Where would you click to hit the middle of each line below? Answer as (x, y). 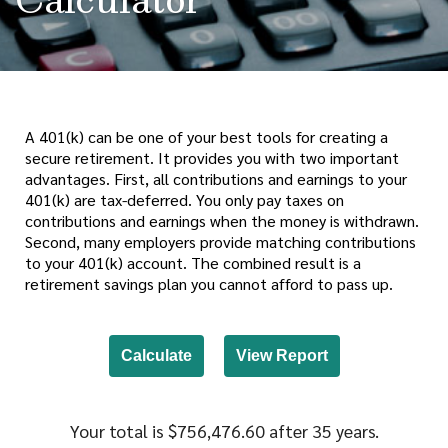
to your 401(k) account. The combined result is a (193, 262)
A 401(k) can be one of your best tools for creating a (206, 136)
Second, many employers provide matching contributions (220, 241)
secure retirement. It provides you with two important (212, 157)
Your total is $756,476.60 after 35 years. (224, 430)
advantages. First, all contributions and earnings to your (216, 178)
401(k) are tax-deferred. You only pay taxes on (184, 199)
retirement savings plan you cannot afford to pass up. (209, 283)
